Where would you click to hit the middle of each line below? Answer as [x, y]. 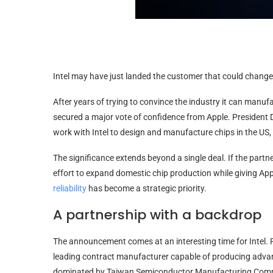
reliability [70, 188]
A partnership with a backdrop [157, 214]
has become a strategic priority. [147, 188]
